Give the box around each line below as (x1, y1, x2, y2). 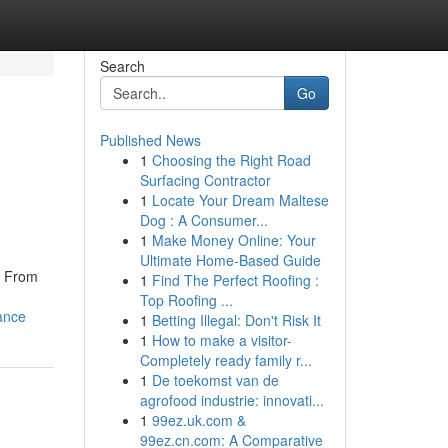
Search (99, 56, 145, 76)
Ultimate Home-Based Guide (139, 250, 321, 270)
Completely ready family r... (139, 350, 312, 370)
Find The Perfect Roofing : (151, 270, 319, 290)
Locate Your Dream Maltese (151, 190, 329, 210)
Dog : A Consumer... (139, 210, 268, 230)
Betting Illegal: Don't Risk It (151, 310, 321, 330)
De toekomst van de (151, 370, 279, 390)
